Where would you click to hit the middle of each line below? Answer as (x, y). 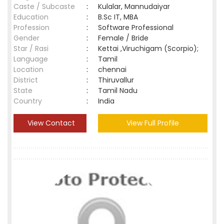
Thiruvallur (118, 80)
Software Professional (136, 27)
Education (31, 17)
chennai (114, 69)
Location (28, 69)
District (26, 80)
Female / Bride (125, 38)
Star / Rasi (31, 48)
